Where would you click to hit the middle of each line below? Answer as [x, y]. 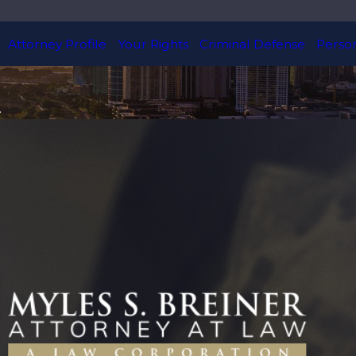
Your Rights [153, 44]
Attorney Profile [57, 44]
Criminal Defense [252, 44]
